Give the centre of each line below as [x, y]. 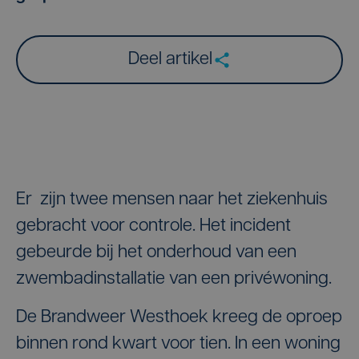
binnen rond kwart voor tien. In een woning [178, 344]
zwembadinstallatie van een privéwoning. [174, 279]
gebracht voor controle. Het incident [153, 226]
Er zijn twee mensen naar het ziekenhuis [172, 200]
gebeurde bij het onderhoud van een [156, 253]
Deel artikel [170, 60]
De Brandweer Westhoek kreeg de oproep [179, 318]
